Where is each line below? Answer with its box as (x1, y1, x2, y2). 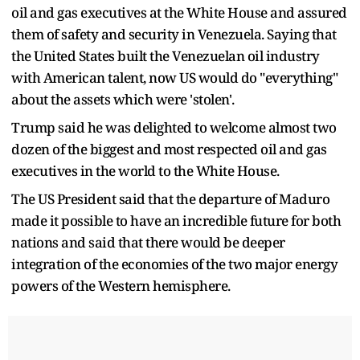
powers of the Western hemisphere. (11, 276, 231, 295)
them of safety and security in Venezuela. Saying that (11, 24, 337, 43)
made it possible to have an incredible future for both (11, 211, 341, 230)
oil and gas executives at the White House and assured (11, 2, 347, 22)
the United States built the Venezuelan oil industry (11, 46, 320, 65)
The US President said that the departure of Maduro (11, 189, 329, 208)
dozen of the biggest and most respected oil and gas (11, 139, 327, 158)
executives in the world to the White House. (11, 161, 280, 180)
